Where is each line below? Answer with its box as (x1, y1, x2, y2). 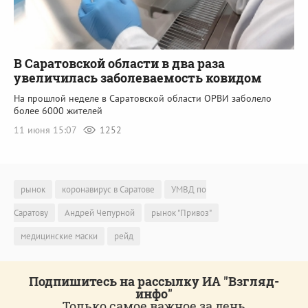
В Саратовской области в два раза (14, 54, 225, 71)
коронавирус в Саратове (62, 184, 155, 196)
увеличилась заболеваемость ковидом (14, 69, 262, 86)
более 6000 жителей (14, 104, 102, 117)
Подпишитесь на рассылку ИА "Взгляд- (29, 273, 279, 290)
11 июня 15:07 (14, 123, 79, 136)
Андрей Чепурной (65, 207, 135, 219)
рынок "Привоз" (151, 207, 212, 219)
